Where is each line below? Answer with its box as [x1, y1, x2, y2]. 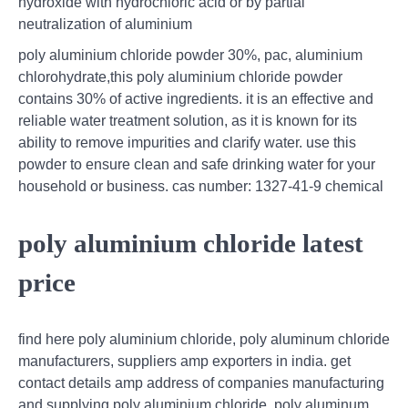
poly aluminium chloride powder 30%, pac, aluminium [18, 47, 362, 64]
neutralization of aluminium [18, 16, 192, 33]
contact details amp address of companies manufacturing [18, 374, 384, 391]
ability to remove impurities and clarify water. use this [18, 135, 356, 151]
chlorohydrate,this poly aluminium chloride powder [18, 69, 342, 86]
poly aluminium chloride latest [18, 228, 363, 258]
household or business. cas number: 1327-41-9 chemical [18, 178, 383, 195]
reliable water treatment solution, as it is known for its [18, 113, 357, 129]
